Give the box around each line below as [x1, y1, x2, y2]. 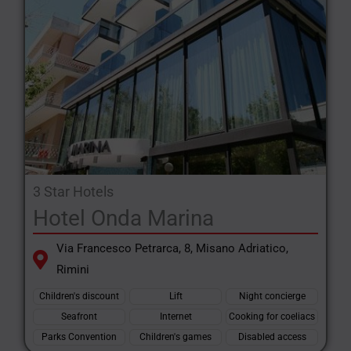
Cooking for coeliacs [229, 311, 315, 322]
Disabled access [237, 331, 306, 342]
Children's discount [39, 291, 119, 302]
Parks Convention [42, 331, 117, 342]
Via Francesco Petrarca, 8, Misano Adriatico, [56, 241, 288, 255]
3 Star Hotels [33, 183, 114, 200]
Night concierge [238, 291, 306, 302]
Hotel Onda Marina [33, 205, 214, 231]
